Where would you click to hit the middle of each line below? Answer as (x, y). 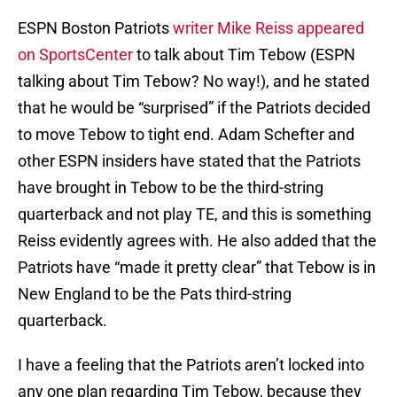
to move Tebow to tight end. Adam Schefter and (186, 135)
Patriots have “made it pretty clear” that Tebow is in (197, 268)
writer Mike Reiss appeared (269, 28)
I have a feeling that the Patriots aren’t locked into (191, 365)
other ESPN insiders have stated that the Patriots (189, 161)
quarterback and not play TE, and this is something (195, 214)
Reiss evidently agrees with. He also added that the (197, 241)
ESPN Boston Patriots (95, 28)
